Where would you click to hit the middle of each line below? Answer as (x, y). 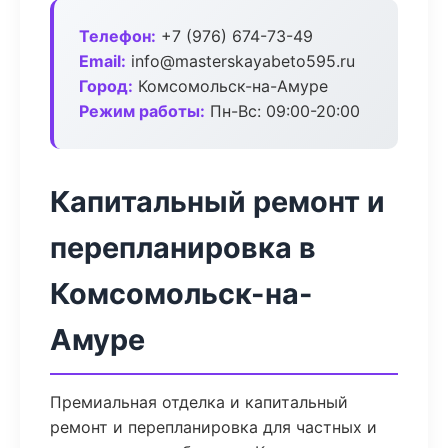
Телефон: (117, 36)
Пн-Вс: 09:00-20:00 (282, 111)
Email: (102, 61)
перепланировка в (183, 247)
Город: (106, 86)
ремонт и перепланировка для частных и (213, 427)
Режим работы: (142, 111)
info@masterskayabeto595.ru (240, 61)
